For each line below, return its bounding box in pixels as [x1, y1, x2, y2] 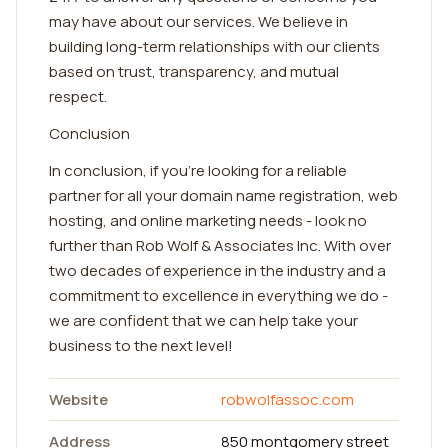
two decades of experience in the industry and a [49, 260, 386, 281]
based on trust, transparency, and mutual [49, 61, 339, 82]
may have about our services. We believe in [49, 11, 348, 32]
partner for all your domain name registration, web [49, 185, 398, 206]
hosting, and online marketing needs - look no [49, 210, 367, 231]
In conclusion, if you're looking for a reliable [49, 160, 347, 181]
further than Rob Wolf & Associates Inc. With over [49, 235, 391, 256]
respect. [49, 86, 107, 107]
